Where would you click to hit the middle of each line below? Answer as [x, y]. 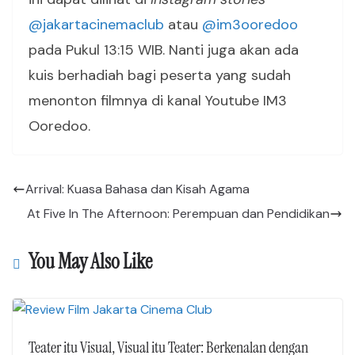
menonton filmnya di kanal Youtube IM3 [158, 101]
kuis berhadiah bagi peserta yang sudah [160, 75]
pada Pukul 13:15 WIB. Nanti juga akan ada [164, 50]
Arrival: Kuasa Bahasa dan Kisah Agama [137, 189]
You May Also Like [90, 261]
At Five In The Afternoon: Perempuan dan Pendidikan [178, 214]
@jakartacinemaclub [96, 25]
